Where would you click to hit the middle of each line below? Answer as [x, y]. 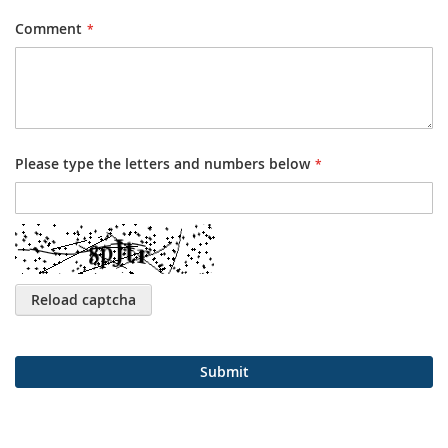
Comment [48, 28]
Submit [224, 371]
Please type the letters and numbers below [162, 163]
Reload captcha [83, 299]
